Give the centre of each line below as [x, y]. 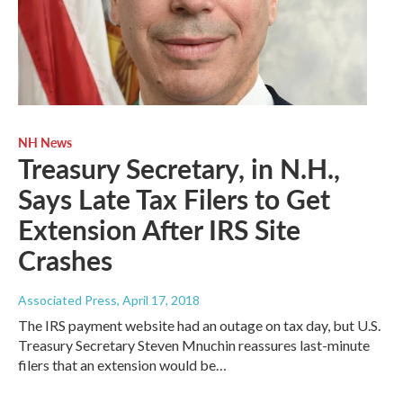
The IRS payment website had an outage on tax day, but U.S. [199, 326]
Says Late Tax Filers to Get [174, 199]
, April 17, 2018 [158, 300]
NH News [45, 143]
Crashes [65, 260]
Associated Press [67, 300]
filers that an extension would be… [122, 365]
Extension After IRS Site [159, 230]
